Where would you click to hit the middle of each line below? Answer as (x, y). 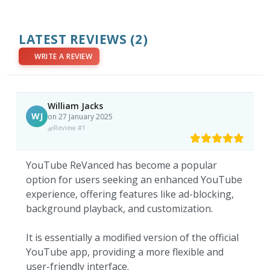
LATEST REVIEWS (73, 39)
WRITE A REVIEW (64, 57)
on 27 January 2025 (80, 117)
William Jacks (76, 106)
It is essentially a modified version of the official (133, 238)
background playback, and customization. (120, 209)
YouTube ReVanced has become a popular (122, 165)
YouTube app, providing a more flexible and (125, 252)
